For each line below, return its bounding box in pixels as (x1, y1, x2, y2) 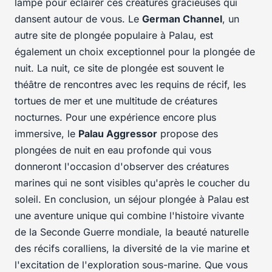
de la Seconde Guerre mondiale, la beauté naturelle (15, 226, 249, 239)
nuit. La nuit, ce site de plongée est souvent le (15, 62, 224, 75)
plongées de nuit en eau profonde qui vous (15, 144, 211, 157)
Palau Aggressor (78, 127, 157, 140)
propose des (157, 127, 218, 140)
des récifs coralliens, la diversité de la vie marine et (15, 242, 250, 255)
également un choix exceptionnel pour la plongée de (15, 46, 255, 58)
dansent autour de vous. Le (15, 13, 142, 25)
